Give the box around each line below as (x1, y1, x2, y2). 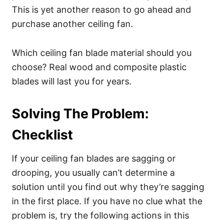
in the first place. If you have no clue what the (12, 196, 202, 206)
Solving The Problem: (12, 106, 149, 122)
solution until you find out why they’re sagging (12, 182, 204, 192)
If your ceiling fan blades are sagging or (12, 153, 176, 164)
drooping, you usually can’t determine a (12, 167, 175, 178)
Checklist (12, 127, 73, 143)
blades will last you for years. (12, 76, 132, 86)
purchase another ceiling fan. (12, 19, 133, 29)
